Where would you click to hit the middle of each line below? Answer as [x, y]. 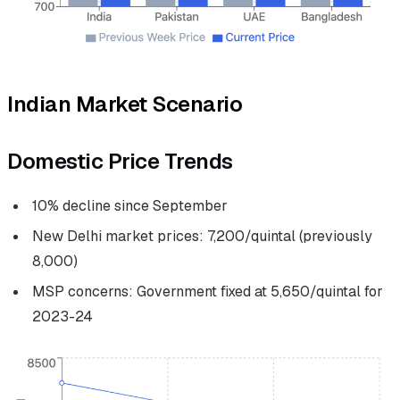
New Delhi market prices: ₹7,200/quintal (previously [202, 237]
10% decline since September [130, 206]
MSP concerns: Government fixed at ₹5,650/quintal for [208, 292]
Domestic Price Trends [120, 162]
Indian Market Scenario [125, 104]
